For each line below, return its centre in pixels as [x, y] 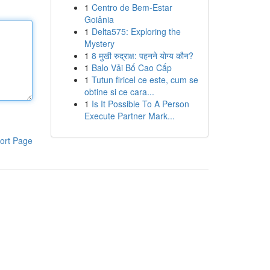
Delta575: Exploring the [136, 31]
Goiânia [99, 19]
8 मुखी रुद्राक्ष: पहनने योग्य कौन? [142, 55]
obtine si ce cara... [119, 92]
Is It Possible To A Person [140, 104]
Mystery [99, 43]
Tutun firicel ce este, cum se [145, 80]
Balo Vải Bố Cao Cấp [131, 67]
